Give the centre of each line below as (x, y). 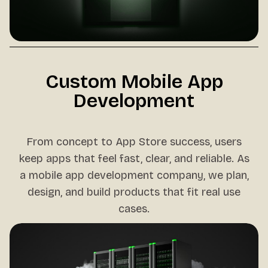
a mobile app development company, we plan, (134, 175)
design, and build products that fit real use (134, 192)
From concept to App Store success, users (134, 142)
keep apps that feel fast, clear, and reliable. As (134, 159)
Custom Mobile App (134, 82)
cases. (134, 209)
